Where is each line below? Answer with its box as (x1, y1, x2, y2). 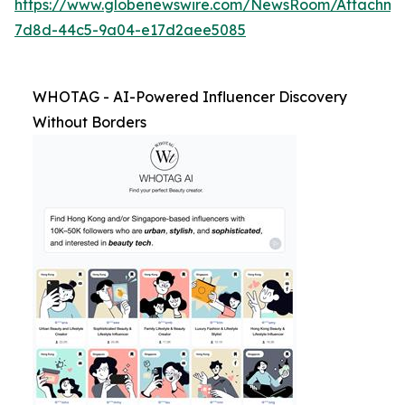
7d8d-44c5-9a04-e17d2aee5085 (14, 21, 246, 39)
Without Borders (33, 113, 146, 131)
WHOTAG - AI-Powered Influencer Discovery (33, 88, 347, 106)
